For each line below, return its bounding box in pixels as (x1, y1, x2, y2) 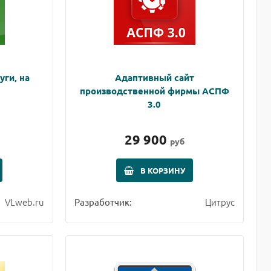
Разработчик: (74, 195, 132, 207)
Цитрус (204, 195, 235, 208)
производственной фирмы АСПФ (79, 84, 229, 97)
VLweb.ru (4, 195, 44, 208)
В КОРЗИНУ (140, 165, 185, 175)
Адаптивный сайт (114, 71, 194, 83)
